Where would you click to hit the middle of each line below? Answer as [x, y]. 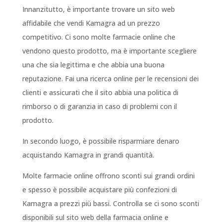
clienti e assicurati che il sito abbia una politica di [100, 93]
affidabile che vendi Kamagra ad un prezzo [91, 23]
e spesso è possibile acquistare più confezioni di [99, 190]
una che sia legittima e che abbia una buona [93, 65]
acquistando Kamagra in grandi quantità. [88, 155]
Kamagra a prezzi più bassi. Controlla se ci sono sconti [111, 204]
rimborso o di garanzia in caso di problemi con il [99, 107]
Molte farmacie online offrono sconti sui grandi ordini [108, 176]
